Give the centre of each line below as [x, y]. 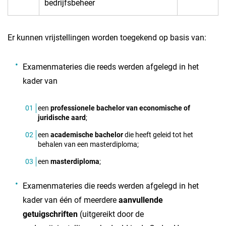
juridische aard [62, 118]
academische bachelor [87, 135]
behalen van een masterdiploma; [88, 144]
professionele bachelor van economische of [120, 108]
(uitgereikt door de [111, 214]
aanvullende [141, 200]
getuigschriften [50, 214]
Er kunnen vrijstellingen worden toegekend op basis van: [107, 38]
